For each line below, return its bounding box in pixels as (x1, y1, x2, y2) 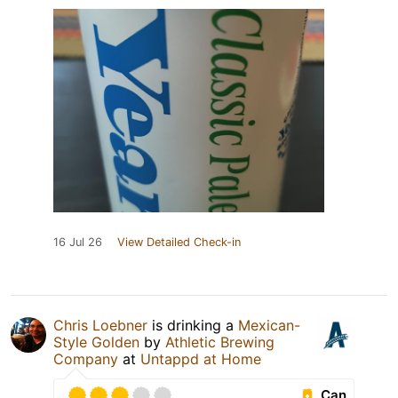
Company (53, 349, 118, 368)
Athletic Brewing (165, 332, 275, 351)
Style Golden (53, 332, 139, 351)
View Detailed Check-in (117, 235, 241, 249)
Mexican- (238, 315, 300, 334)
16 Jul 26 (53, 235, 102, 249)
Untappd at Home (140, 349, 261, 368)
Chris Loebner (53, 315, 147, 334)
